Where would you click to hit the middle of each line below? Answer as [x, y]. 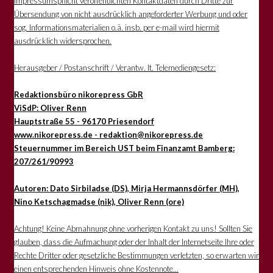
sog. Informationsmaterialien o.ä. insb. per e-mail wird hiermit [117, 27]
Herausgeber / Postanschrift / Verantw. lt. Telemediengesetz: [115, 67]
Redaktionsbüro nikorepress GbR [79, 94]
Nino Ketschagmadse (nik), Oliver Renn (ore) [99, 201]
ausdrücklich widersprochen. [63, 41]
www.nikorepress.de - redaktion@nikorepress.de [108, 134]
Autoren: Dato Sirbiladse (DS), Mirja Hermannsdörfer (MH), [127, 188]
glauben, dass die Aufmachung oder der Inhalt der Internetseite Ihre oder [134, 242]
